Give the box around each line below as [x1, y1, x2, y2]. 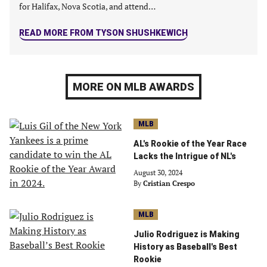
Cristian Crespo [143, 179, 195, 188]
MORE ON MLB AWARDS [73, 80, 194, 93]
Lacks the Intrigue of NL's [133, 151, 236, 161]
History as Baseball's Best [133, 242, 237, 252]
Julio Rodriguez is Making [133, 229, 240, 239]
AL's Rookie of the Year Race [133, 139, 247, 148]
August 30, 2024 [133, 168, 182, 177]
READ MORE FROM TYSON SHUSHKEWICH [19, 28, 188, 38]
